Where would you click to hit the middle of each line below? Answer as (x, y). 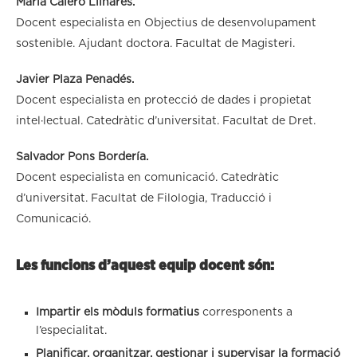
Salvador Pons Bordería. (82, 157)
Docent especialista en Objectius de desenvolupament (166, 23)
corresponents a (246, 312)
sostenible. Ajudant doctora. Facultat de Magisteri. (155, 43)
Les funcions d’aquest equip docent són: (145, 266)
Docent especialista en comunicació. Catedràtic (147, 177)
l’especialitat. (71, 330)
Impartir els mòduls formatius (118, 312)
